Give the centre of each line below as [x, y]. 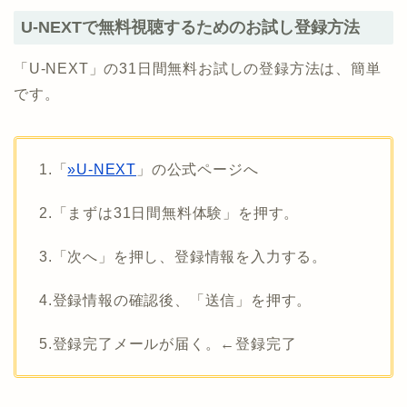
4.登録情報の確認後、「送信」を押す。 [176, 300]
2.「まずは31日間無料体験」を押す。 [169, 213]
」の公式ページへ [198, 169]
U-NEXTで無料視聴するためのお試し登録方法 [190, 27]
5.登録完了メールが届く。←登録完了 [168, 343]
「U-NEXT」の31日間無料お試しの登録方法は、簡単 [198, 68]
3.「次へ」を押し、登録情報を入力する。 [183, 256]
